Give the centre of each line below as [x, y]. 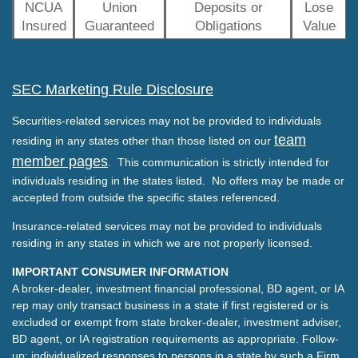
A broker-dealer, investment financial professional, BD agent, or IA [178, 289]
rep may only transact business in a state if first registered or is [170, 306]
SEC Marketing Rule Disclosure [113, 90]
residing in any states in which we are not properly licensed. [165, 243]
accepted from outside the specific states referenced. [146, 198]
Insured [44, 26]
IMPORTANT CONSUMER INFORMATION [120, 272]
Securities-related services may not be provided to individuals [167, 121]
